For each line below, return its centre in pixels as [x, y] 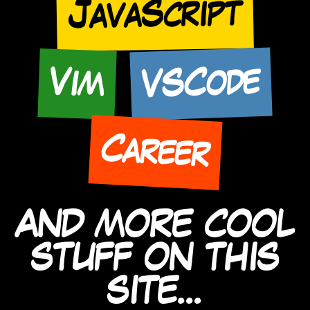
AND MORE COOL [155, 226]
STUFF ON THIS [155, 259]
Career [155, 152]
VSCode [201, 84]
